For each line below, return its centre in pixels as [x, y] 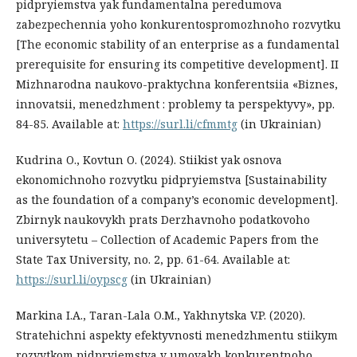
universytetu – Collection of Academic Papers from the [167, 239]
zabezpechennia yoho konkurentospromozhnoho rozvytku [178, 24]
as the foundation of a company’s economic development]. [177, 199]
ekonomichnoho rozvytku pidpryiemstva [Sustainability [171, 179]
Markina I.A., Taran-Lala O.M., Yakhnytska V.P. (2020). [161, 315]
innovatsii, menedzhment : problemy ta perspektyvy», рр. [175, 104]
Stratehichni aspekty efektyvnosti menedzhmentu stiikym [177, 335]
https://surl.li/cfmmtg [180, 124]
